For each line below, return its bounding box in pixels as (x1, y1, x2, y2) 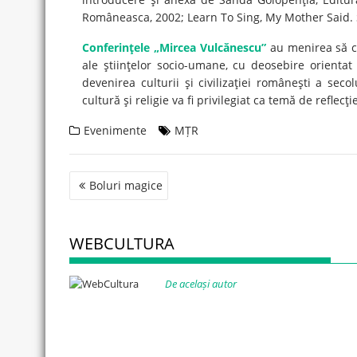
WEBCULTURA (69, 233, 175, 254)
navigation (69, 183, 152, 205)
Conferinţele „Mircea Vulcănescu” (82, 40, 266, 55)
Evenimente (84, 123, 147, 138)
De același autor (165, 277, 237, 291)
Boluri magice (89, 178, 163, 193)
